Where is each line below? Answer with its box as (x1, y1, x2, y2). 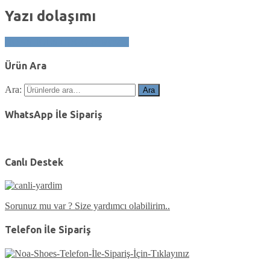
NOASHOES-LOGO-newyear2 (5, 36, 129, 47)
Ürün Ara (5, 60, 46, 71)
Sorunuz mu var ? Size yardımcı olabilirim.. (5, 201, 170, 212)
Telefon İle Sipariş (5, 224, 91, 236)
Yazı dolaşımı (5, 7, 96, 24)
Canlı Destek (5, 156, 63, 168)
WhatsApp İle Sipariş (5, 109, 102, 121)
